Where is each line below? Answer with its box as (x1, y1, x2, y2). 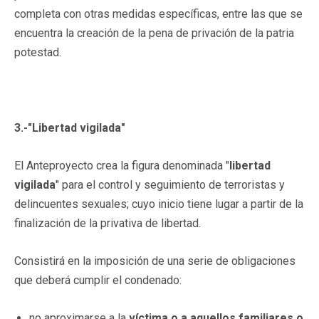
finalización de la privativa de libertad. (14, 216, 201, 230)
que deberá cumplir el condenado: (14, 273, 182, 287)
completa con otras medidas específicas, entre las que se (14, 6, 303, 21)
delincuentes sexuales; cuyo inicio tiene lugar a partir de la (14, 197, 303, 211)
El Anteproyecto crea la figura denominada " (14, 158, 229, 172)
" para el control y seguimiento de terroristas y (56, 177, 285, 192)
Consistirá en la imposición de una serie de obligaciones (14, 253, 296, 268)
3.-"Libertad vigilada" (14, 120, 125, 135)
